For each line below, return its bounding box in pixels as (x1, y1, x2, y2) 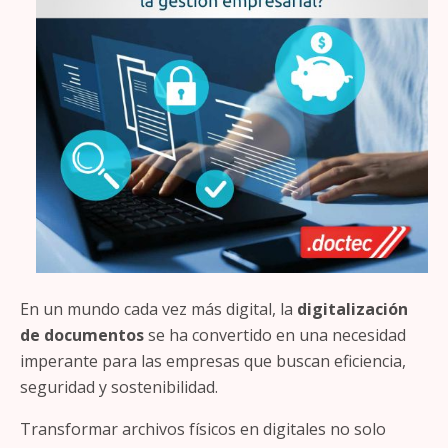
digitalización (297, 298, 408, 320)
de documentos (20, 324, 144, 346)
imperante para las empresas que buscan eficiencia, (20, 350, 406, 372)
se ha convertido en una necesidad (144, 324, 406, 346)
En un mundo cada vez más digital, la (20, 298, 297, 320)
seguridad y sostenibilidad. (20, 376, 218, 398)
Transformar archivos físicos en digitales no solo (20, 418, 386, 440)
